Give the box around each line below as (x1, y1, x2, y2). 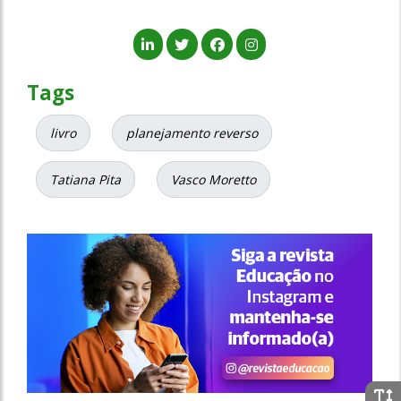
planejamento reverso (126, 124, 258, 142)
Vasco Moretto (171, 171, 256, 189)
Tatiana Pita (50, 171, 121, 189)
